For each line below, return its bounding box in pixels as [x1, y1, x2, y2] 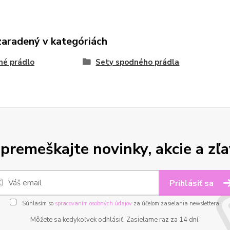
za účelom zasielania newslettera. [131, 200, 221, 208]
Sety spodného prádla [95, 57, 180, 68]
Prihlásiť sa [169, 178, 216, 189]
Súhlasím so [20, 200, 55, 208]
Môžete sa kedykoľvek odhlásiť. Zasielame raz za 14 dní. [30, 215, 200, 225]
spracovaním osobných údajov [54, 200, 132, 208]
